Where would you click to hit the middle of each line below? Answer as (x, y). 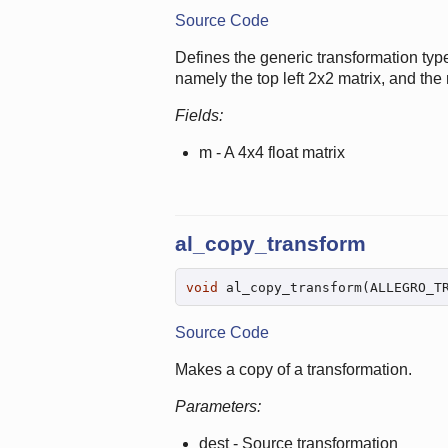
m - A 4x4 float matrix (271, 153)
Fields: (198, 116)
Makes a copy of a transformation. (293, 370)
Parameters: (217, 407)
